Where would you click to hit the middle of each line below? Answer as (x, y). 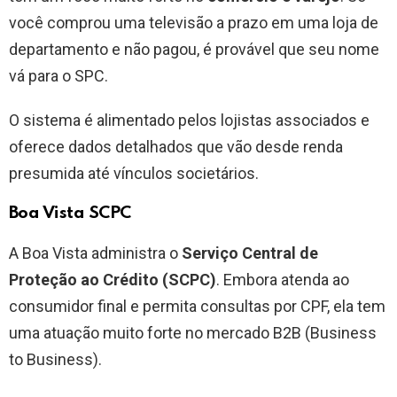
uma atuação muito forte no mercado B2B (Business (193, 333)
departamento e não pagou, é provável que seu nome (194, 50)
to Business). (55, 360)
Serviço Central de (250, 253)
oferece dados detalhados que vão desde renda (176, 147)
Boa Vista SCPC (70, 214)
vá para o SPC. (60, 76)
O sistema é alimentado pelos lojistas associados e (189, 121)
